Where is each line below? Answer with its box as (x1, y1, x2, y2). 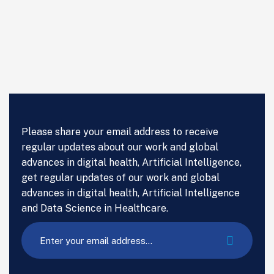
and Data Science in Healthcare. (21, 202, 168, 214)
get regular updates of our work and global (21, 172, 220, 183)
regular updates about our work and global (21, 141, 218, 153)
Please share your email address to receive (21, 126, 218, 138)
